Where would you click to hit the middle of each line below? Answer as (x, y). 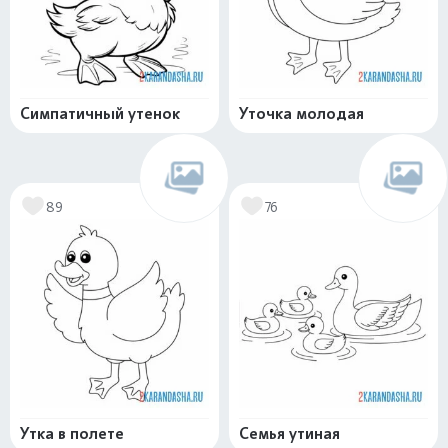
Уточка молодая (301, 113)
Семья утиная (289, 433)
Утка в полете (72, 433)
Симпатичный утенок (100, 113)
